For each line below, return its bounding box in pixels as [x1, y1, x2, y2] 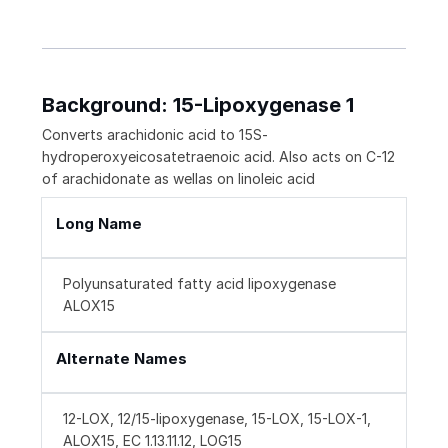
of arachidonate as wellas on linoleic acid [42, 170, 315, 188]
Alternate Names [56, 349, 187, 369]
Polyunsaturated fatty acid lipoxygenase [63, 275, 336, 293]
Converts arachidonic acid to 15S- [42, 126, 268, 144]
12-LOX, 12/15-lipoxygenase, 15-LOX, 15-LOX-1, [63, 410, 371, 428]
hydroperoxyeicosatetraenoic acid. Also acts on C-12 [42, 148, 395, 166]
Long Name [56, 214, 142, 234]
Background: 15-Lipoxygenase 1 [42, 93, 354, 118]
